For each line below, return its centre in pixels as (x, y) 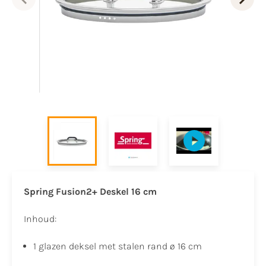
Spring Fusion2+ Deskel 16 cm (90, 191)
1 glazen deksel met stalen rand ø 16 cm (118, 246)
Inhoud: (40, 218)
